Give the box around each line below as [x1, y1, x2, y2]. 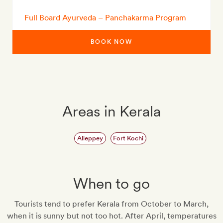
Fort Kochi [113, 134, 144, 142]
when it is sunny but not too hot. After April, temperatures [6, 211, 217, 221]
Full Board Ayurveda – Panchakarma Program [24, 13, 186, 22]
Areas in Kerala [62, 102, 161, 120]
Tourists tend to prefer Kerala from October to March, [14, 199, 209, 209]
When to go [73, 174, 150, 193]
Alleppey [77, 134, 103, 142]
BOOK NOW [90, 38, 133, 45]
